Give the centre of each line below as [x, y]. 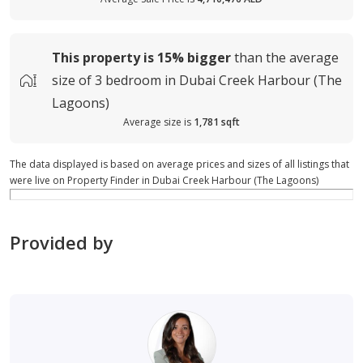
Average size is [157, 122]
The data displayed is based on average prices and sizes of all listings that [179, 164]
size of [72, 81]
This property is [103, 58]
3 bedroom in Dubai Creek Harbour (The [218, 81]
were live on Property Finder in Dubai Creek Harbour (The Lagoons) [164, 181]
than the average [286, 58]
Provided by [62, 243]
